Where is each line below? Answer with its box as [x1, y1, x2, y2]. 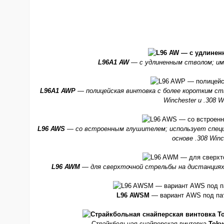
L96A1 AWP [40, 87, 75, 94]
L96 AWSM [116, 191, 149, 199]
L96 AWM [51, 163, 80, 170]
